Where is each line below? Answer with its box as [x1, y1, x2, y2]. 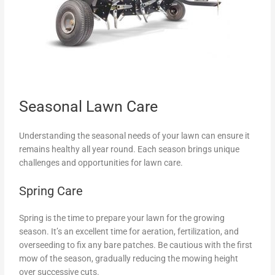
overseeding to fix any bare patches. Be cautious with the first [19, 239, 253, 250]
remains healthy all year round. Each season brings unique [19, 144, 240, 155]
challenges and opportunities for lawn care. [19, 158, 184, 168]
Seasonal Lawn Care [19, 98, 158, 116]
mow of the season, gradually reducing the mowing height [19, 253, 239, 263]
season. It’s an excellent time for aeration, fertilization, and [19, 226, 239, 236]
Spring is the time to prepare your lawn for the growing [19, 212, 225, 223]
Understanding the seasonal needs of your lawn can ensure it [19, 131, 250, 141]
